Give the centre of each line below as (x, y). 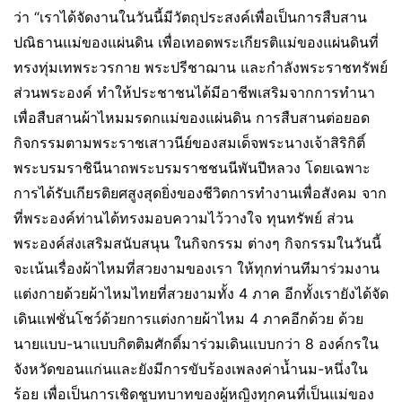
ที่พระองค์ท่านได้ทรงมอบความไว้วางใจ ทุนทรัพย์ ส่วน (184, 218)
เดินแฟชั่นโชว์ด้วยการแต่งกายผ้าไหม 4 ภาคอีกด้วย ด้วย (188, 318)
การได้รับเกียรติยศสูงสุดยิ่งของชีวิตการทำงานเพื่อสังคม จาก (200, 192)
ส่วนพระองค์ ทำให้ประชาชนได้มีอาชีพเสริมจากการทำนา (194, 92)
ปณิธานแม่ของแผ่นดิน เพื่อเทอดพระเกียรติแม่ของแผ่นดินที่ (196, 42)
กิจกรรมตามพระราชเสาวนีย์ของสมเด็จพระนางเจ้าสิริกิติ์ (189, 142)
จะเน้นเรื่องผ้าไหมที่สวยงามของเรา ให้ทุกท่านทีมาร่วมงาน (197, 268)
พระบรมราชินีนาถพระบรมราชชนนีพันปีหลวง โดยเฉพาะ (192, 167)
